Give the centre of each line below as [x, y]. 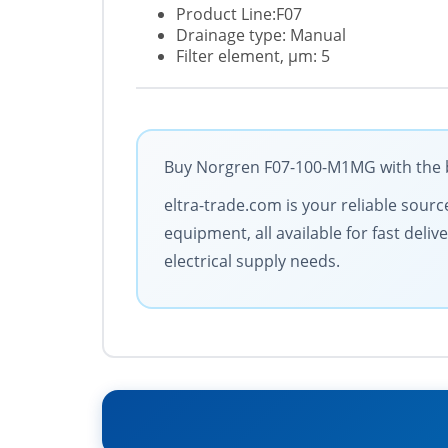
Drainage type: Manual [261, 35]
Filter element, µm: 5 [253, 56]
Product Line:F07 [239, 14]
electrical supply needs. [252, 261]
